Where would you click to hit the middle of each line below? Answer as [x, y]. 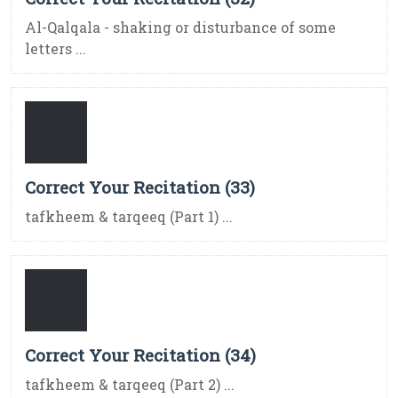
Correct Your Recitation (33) [140, 187]
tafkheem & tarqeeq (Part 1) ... [129, 217]
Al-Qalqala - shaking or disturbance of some [180, 28]
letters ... [56, 49]
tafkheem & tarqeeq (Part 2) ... [130, 385]
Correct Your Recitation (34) [140, 355]
